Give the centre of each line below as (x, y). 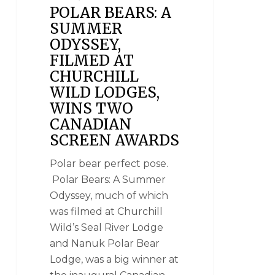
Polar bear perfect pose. (109, 163)
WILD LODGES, (105, 92)
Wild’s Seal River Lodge (107, 227)
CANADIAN (91, 124)
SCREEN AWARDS (115, 140)
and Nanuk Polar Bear (105, 243)
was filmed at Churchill (107, 211)
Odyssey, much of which (109, 195)
